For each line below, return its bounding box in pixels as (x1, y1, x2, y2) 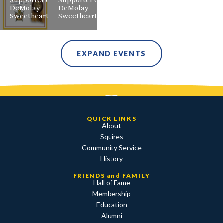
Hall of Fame (93, 178, 130, 187)
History (100, 154, 123, 163)
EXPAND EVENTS (76, 49, 147, 58)
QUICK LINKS (86, 114, 137, 122)
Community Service (81, 143, 142, 152)
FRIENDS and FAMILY (73, 171, 150, 179)
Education (96, 200, 127, 209)
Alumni (101, 211, 122, 220)
